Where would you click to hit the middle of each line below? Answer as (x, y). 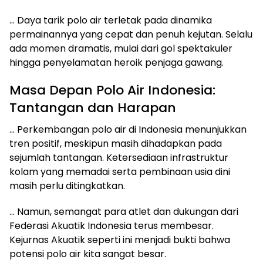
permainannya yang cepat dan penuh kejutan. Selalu (131, 34)
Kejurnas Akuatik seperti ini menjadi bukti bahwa (120, 240)
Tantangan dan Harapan (93, 107)
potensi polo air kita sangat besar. (88, 254)
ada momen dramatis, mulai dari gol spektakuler (121, 48)
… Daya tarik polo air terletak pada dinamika (111, 20)
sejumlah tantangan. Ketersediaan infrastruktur (119, 157)
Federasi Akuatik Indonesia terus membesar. (112, 225)
